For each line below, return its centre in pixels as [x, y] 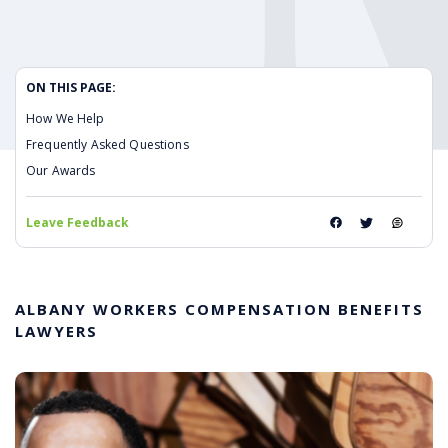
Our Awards [61, 171]
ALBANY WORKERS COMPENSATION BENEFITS [219, 309]
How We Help [65, 119]
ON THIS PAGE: [71, 88]
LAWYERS [56, 331]
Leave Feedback [77, 223]
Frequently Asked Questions [107, 145]
